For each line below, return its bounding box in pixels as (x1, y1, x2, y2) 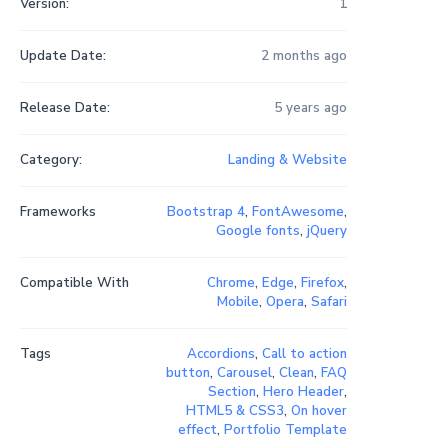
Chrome (206, 274, 255, 293)
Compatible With (19, 274, 129, 293)
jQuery (306, 222, 347, 241)
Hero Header (262, 383, 344, 402)
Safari (310, 293, 347, 312)
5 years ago (273, 99, 347, 118)
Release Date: (19, 99, 110, 118)
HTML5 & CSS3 (185, 402, 284, 421)
